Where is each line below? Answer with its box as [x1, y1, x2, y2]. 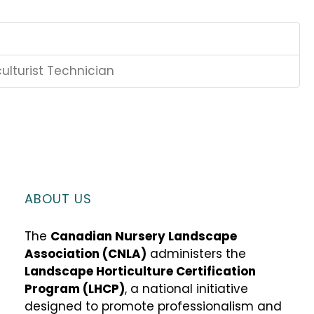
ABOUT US [25, 189, 93, 207]
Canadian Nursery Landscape [50, 227, 238, 245]
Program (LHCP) [25, 280, 125, 297]
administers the [146, 245, 247, 262]
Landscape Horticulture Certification [25, 262, 257, 280]
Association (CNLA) [25, 245, 147, 262]
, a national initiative [125, 280, 249, 297]
